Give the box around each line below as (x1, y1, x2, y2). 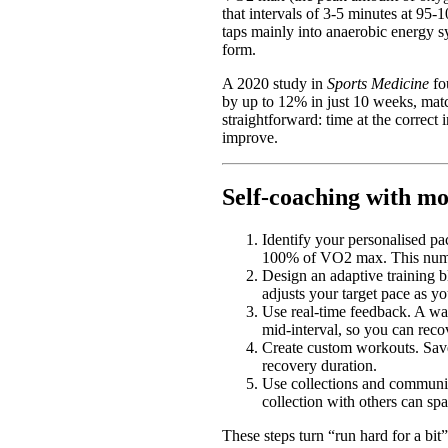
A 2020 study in (222, 74, 327, 92)
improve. (222, 128, 278, 146)
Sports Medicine (327, 74, 429, 92)
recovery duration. (262, 357, 377, 375)
